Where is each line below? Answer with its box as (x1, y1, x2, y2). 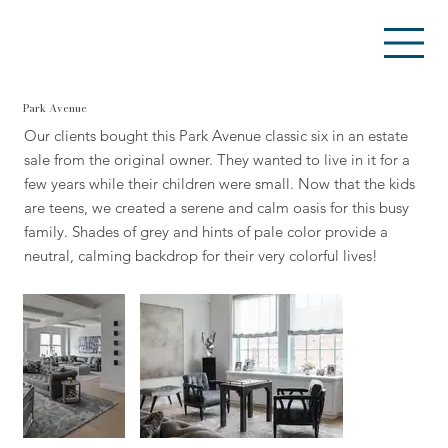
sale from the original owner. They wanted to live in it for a (24, 149, 411, 169)
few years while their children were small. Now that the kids (24, 173, 416, 193)
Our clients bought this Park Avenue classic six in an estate (24, 125, 409, 145)
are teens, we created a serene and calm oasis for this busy (24, 197, 410, 217)
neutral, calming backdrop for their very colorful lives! (24, 245, 379, 265)
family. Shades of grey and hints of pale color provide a (24, 221, 389, 241)
